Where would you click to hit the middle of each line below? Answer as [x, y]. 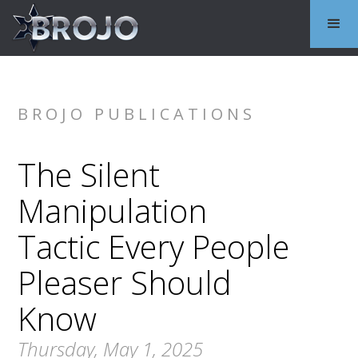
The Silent [89, 175]
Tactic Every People [154, 247]
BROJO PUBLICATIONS [137, 114]
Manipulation [113, 211]
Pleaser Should [125, 282]
